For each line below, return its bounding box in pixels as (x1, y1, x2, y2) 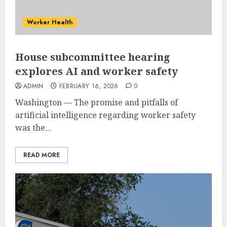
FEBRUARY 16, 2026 (59, 81, 119, 91)
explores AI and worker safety (15, 64, 178, 78)
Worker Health (27, 17, 73, 27)
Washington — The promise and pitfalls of (15, 96, 178, 108)
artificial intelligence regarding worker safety (15, 109, 196, 121)
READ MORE (23, 150, 60, 160)
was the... (15, 122, 51, 133)
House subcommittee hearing (15, 50, 170, 64)
